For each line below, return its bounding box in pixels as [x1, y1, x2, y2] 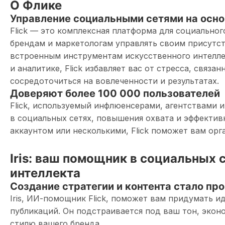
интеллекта [10, 166, 80, 180]
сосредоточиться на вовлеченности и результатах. [10, 76, 219, 86]
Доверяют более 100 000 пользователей [10, 87, 220, 99]
